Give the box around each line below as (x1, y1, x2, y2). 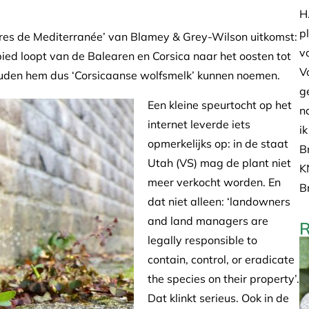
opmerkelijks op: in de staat (148, 136, 288, 150)
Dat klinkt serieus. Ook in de (148, 290, 289, 305)
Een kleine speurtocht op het (148, 97, 292, 112)
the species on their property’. (148, 271, 299, 286)
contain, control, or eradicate (148, 252, 295, 266)
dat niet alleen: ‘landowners (148, 194, 290, 208)
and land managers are (148, 213, 268, 228)
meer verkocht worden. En (148, 175, 281, 189)
